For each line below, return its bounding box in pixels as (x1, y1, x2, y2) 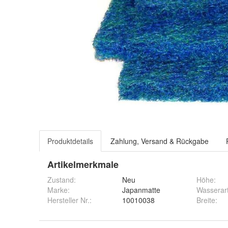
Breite (196, 195, 215, 205)
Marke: (47, 185, 70, 195)
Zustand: (47, 175, 76, 185)
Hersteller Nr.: (47, 195, 92, 205)
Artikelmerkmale (47, 158, 119, 171)
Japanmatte (122, 185, 160, 195)
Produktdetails (47, 136, 93, 146)
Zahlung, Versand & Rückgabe (110, 136, 209, 146)
